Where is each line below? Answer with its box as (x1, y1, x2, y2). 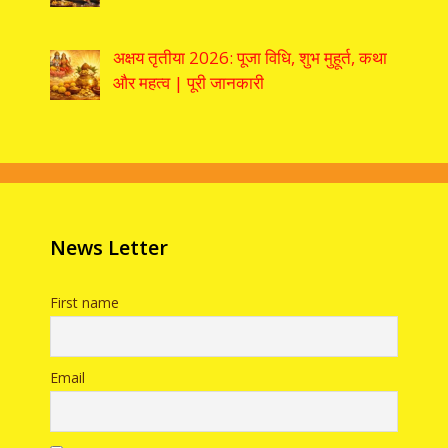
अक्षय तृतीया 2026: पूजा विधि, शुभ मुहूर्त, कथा (112, 46, 387, 70)
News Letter (50, 234, 168, 262)
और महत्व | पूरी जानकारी (112, 71, 264, 95)
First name (50, 293, 119, 313)
